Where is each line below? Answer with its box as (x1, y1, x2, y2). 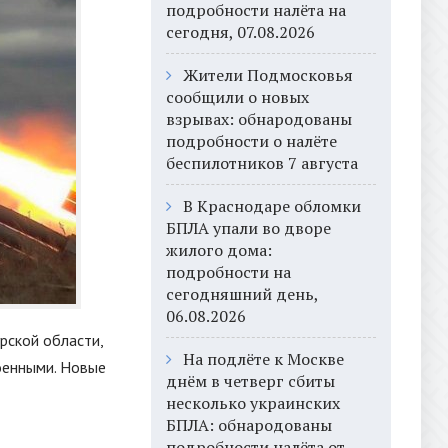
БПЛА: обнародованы (166, 414, 332, 436)
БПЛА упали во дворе (166, 217, 331, 239)
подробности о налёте (166, 130, 337, 152)
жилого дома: (166, 239, 272, 261)
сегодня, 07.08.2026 (166, 21, 315, 43)
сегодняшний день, (166, 283, 318, 305)
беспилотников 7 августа (166, 152, 358, 174)
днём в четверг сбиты (166, 370, 335, 392)
